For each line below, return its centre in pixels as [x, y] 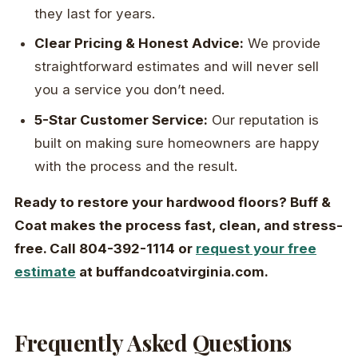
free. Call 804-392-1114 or [105, 249]
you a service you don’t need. [130, 90]
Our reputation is [264, 119]
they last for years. [95, 13]
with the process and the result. [136, 166]
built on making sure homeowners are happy [177, 143]
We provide [282, 44]
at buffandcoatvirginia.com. [172, 272]
